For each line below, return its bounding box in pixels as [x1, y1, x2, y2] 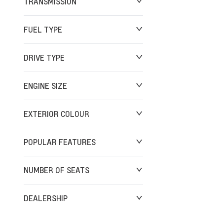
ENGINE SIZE [24, 80, 67, 91]
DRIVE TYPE [24, 52, 65, 63]
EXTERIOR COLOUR [24, 109, 89, 119]
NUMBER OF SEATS [24, 165, 89, 175]
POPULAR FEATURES [24, 137, 96, 147]
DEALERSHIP [24, 193, 68, 203]
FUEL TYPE [24, 24, 62, 35]
